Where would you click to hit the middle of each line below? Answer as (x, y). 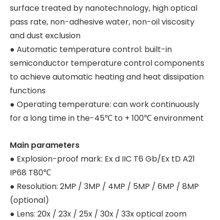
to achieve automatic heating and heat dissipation (107, 77)
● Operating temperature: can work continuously (105, 104)
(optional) (29, 200)
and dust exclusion (45, 36)
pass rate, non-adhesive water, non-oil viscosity (102, 22)
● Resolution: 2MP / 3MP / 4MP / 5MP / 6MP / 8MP (104, 186)
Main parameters (45, 145)
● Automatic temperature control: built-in (91, 49)
